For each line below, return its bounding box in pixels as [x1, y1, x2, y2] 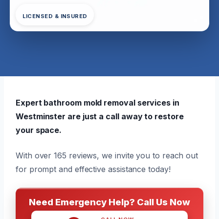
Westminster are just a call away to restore [16, 111, 184, 121]
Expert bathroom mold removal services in [16, 97, 179, 108]
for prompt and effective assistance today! [16, 164, 171, 174]
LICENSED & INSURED [22, 12, 88, 20]
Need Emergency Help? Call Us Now [29, 196, 190, 207]
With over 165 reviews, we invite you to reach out [16, 150, 198, 160]
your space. [16, 125, 62, 135]
